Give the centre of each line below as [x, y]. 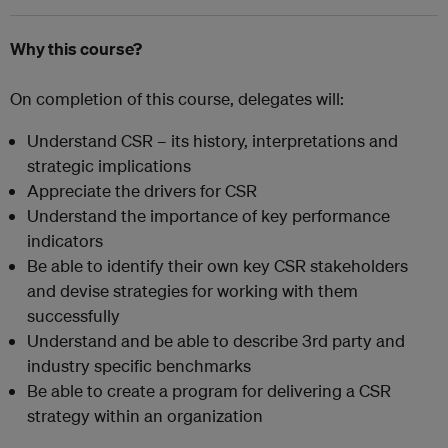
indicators [65, 240]
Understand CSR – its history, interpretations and [212, 140]
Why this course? [76, 48]
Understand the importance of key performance [208, 215]
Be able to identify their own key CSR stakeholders [217, 265]
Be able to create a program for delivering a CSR [209, 390]
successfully [73, 315]
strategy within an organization [145, 415]
